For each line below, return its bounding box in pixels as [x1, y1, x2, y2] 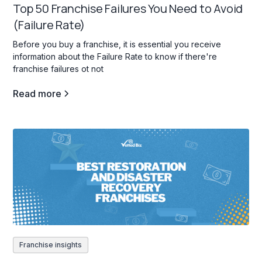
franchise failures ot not [13, 64, 104, 74]
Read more [13, 88, 62, 100]
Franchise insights [19, 240, 82, 249]
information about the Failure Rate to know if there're [13, 51, 218, 62]
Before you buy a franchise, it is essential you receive [13, 39, 222, 50]
